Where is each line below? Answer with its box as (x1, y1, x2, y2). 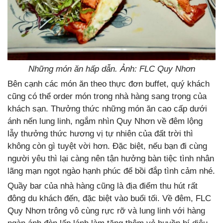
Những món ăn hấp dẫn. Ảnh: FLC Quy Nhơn (28, 64, 195, 74)
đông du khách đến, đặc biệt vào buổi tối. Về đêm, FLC (7, 193, 211, 203)
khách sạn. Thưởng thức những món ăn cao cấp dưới (7, 104, 207, 113)
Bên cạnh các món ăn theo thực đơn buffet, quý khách (7, 79, 210, 89)
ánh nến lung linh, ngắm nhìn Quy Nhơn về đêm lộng (7, 116, 203, 126)
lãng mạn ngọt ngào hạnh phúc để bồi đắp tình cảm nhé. (7, 166, 215, 176)
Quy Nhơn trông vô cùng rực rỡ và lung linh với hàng (7, 206, 205, 216)
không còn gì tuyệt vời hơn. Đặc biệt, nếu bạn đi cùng (7, 141, 207, 151)
